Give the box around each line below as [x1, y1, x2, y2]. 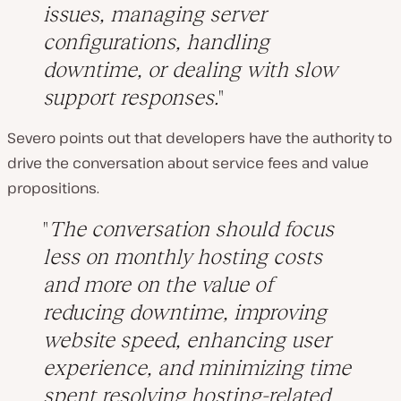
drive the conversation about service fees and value [7, 153, 369, 174]
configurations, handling [43, 30, 269, 55]
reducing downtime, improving [43, 300, 327, 325]
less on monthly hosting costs [43, 244, 322, 269]
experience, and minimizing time [43, 355, 351, 380]
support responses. [43, 85, 218, 110]
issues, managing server [43, 2, 267, 27]
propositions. [7, 178, 99, 199]
